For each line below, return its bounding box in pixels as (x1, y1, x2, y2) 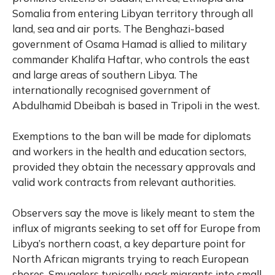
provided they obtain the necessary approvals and (12, 160, 255, 174)
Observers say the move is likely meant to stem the (12, 206, 255, 220)
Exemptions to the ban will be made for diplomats (12, 130, 251, 143)
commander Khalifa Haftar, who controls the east (12, 53, 250, 66)
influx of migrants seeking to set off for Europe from (12, 222, 260, 235)
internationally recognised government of (12, 83, 211, 97)
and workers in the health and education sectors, (12, 145, 246, 158)
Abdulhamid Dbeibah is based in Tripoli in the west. (12, 99, 260, 112)
